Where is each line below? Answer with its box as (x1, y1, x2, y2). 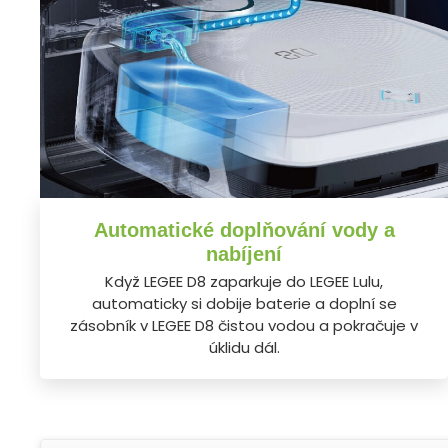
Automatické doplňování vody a (93, 218, 395, 241)
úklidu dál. (208, 336, 280, 358)
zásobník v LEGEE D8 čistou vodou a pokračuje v (70, 314, 418, 336)
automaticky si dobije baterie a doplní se (91, 292, 397, 314)
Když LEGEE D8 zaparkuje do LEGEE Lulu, (105, 270, 383, 292)
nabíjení (206, 242, 282, 265)
